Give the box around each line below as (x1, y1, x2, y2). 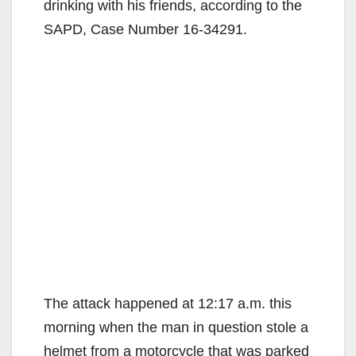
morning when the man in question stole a (44, 319, 308, 335)
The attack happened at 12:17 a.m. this (44, 295, 292, 311)
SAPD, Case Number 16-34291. (44, 21, 247, 37)
